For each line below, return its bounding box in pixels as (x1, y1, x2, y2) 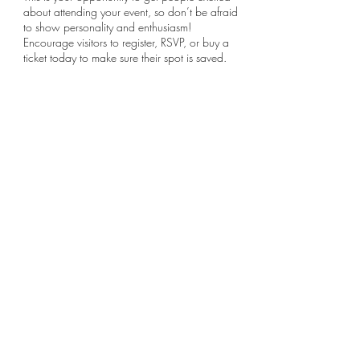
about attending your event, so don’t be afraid (23, 4, 238, 19)
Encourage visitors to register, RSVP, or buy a (23, 35, 229, 50)
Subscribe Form (75, 308, 182, 329)
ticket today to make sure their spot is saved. (23, 50, 227, 65)
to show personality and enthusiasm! (23, 19, 191, 35)
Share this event (23, 137, 124, 156)
